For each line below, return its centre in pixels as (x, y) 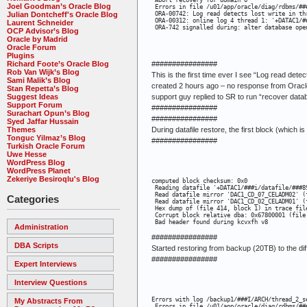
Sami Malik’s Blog (39, 80)
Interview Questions (51, 282)
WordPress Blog (36, 162)
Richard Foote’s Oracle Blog (58, 63)
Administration (41, 226)
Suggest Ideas (33, 96)
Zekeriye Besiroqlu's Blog (53, 179)
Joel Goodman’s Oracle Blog (59, 6)
